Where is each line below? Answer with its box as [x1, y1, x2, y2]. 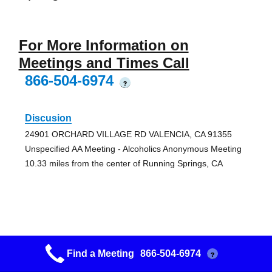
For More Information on [18, 37, 189, 54]
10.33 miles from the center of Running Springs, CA [24, 158, 223, 169]
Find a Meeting [66, 248, 134, 259]
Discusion [24, 113, 72, 124]
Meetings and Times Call [18, 55, 189, 72]
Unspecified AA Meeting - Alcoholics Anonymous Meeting [24, 144, 242, 154]
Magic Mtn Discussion [24, 237, 126, 248]
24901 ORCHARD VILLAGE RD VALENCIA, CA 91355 [24, 129, 232, 140]
